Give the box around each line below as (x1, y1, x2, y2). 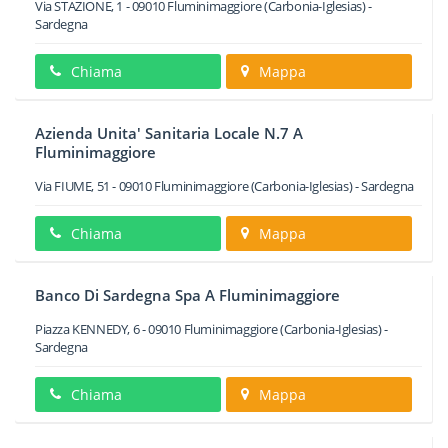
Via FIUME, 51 (35, 177, 110, 195)
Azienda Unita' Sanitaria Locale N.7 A (35, 123, 303, 143)
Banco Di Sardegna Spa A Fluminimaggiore (35, 285, 340, 305)
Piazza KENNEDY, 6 (35, 320, 140, 338)
